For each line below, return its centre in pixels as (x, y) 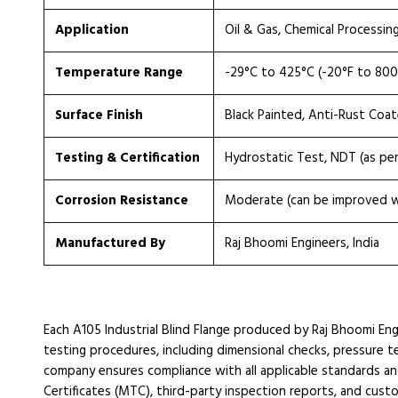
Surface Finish (99, 115)
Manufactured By (110, 243)
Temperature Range (119, 73)
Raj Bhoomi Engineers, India (302, 243)
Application (92, 30)
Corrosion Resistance (122, 201)
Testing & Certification (127, 158)
